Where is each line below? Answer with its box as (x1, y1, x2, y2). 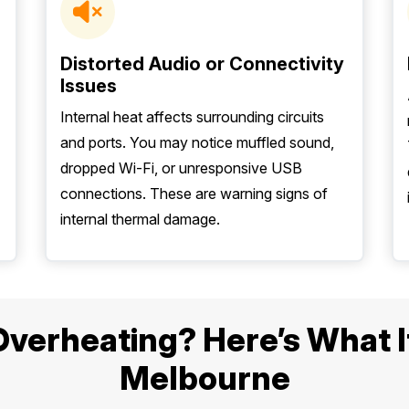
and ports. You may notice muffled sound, (60, 133, 334, 152)
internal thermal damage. (60, 210, 220, 228)
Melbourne (119, 359, 290, 397)
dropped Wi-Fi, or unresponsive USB (60, 159, 302, 177)
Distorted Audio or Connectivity (60, 53, 344, 75)
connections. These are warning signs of (60, 184, 328, 203)
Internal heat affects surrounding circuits (60, 108, 324, 126)
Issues (60, 75, 117, 97)
